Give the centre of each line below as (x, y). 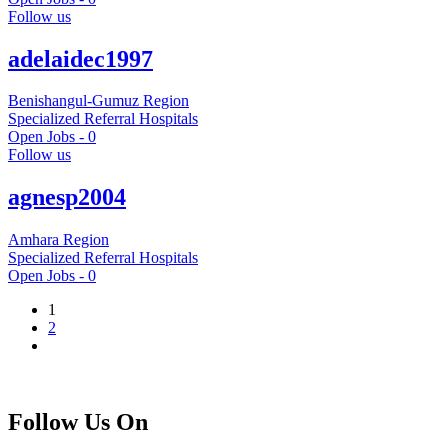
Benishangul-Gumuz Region (98, 101)
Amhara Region (58, 240)
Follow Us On (78, 422)
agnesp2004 (67, 197)
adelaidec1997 (80, 58)
